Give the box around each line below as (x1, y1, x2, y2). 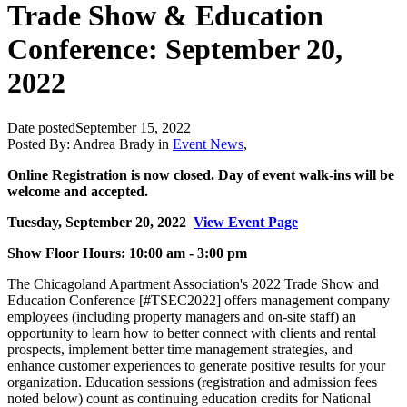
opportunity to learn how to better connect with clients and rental (7, 324, 376, 341)
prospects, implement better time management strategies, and (7, 341, 352, 357)
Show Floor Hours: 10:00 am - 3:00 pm (7, 244, 247, 261)
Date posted (7, 119, 75, 135)
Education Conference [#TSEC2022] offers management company (7, 292, 390, 308)
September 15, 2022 (75, 119, 191, 135)
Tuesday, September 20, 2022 (7, 213, 194, 230)
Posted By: (7, 135, 73, 152)
